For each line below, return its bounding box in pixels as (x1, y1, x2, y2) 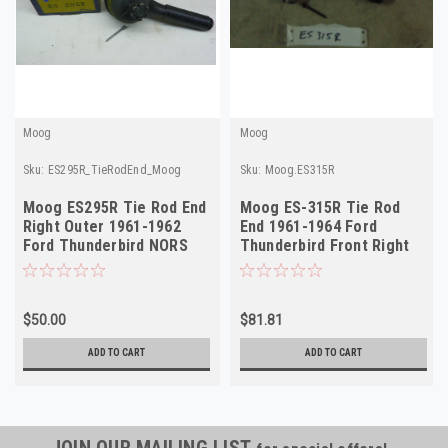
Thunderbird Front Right (239, 235, 410, 255)
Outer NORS (239, 254, 323, 274)
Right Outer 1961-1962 (22, 216, 181, 236)
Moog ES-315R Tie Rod (239, 197, 401, 217)
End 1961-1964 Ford (239, 216, 377, 236)
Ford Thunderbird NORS (22, 235, 188, 255)
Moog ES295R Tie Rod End (22, 197, 207, 217)
